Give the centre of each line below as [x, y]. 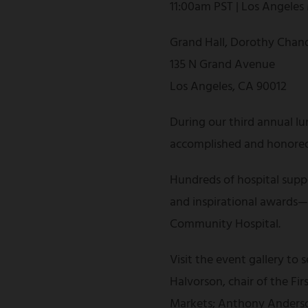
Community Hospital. [225, 224]
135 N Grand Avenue [222, 65]
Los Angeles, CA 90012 [228, 87]
